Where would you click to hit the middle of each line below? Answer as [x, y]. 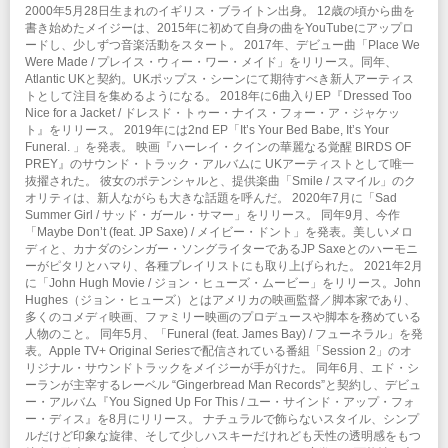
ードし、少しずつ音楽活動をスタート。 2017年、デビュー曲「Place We [222, 45]
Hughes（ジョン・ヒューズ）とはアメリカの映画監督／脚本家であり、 [220, 300]
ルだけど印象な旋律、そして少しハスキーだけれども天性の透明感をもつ [223, 436]
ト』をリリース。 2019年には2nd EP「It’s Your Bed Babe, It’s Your [207, 130]
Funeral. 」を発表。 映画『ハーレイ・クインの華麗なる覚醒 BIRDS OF [218, 147]
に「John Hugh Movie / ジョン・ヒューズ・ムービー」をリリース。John [223, 283]
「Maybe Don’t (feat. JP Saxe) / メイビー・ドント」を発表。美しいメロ [219, 232]
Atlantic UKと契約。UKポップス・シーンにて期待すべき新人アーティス [219, 79]
